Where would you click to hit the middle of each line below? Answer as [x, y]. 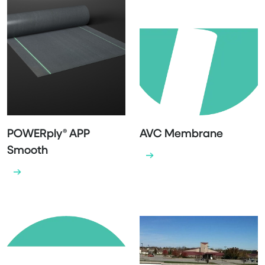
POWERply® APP [49, 133]
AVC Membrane [181, 133]
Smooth [28, 150]
